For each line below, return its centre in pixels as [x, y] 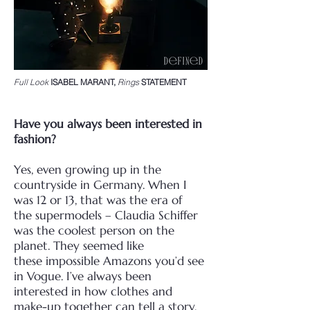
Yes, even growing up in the [88, 170]
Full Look [31, 82]
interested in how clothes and [93, 291]
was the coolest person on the [94, 230]
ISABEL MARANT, [83, 82]
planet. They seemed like [79, 246]
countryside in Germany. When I [100, 185]
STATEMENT [164, 82]
